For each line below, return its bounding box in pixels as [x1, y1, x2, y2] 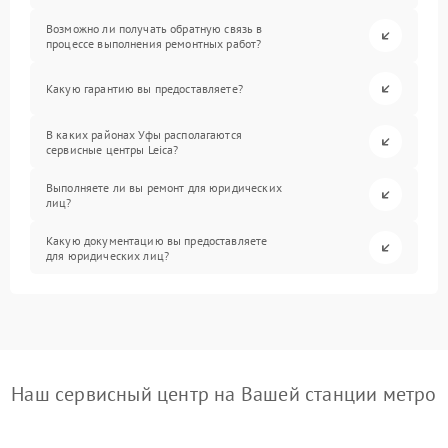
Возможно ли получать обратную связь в [46, 20, 263, 36]
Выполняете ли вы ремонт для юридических [46, 179, 282, 195]
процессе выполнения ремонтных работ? [46, 35, 262, 51]
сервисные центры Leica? [46, 141, 179, 157]
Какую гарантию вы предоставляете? [46, 81, 243, 96]
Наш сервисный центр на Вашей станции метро [11, 381, 437, 407]
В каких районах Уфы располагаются [46, 126, 242, 142]
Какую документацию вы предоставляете [46, 232, 268, 248]
